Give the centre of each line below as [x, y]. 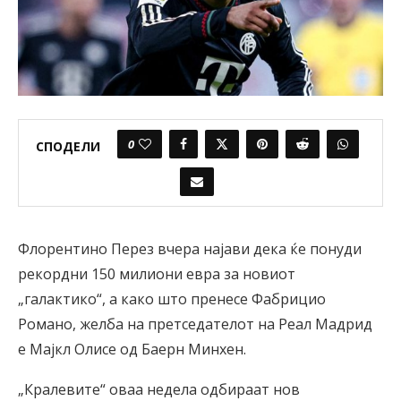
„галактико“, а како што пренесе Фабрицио [172, 299]
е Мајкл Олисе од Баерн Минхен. [132, 350]
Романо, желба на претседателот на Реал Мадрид [195, 324]
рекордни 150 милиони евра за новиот [157, 274]
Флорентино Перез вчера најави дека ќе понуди [190, 249]
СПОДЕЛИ [68, 146]
